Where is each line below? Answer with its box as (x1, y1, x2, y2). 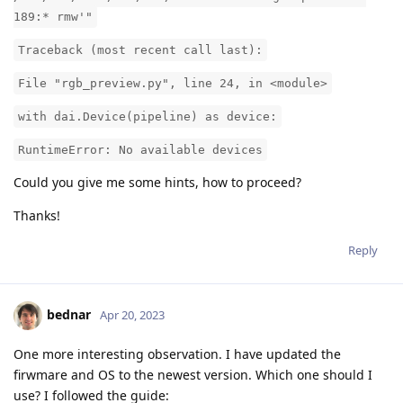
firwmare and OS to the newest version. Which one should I (13, 366, 372, 384)
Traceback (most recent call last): (18, 43, 263, 58)
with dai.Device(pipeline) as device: (18, 110, 277, 124)
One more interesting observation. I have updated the (13, 345, 341, 363)
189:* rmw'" (13, 10, 93, 24)
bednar (47, 306, 91, 324)
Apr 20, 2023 (100, 307, 165, 324)
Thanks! (13, 207, 60, 225)
